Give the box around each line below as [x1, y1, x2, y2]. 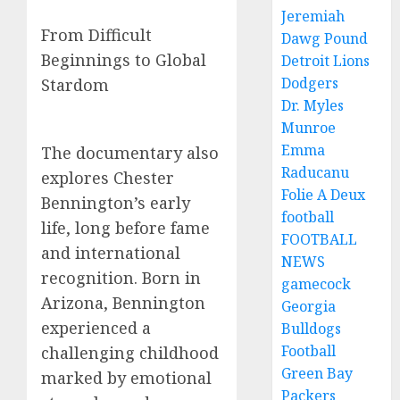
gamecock [281, 274, 352, 294]
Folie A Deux [281, 185, 366, 204]
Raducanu [281, 162, 350, 182]
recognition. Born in [41, 267, 201, 288]
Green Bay [281, 363, 354, 383]
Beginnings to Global [41, 49, 206, 71]
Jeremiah [281, 6, 346, 26]
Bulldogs [281, 319, 342, 338]
